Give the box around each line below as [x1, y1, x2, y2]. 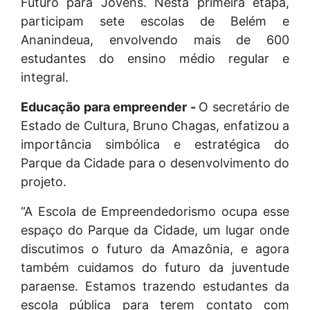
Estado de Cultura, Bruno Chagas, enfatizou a [21, 118, 289, 133]
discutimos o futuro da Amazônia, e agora [21, 241, 289, 256]
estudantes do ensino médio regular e [21, 51, 289, 66]
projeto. [21, 174, 66, 189]
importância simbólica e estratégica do [21, 136, 289, 152]
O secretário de [199, 99, 289, 114]
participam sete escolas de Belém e [21, 13, 289, 28]
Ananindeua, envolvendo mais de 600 [21, 32, 289, 47]
